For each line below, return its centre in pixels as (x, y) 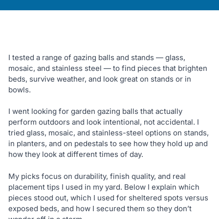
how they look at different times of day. (76, 154)
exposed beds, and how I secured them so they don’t (100, 208)
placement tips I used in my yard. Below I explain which (104, 187)
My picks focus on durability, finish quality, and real (97, 176)
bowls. (19, 89)
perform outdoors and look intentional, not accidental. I (103, 122)
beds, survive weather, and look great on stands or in (99, 79)
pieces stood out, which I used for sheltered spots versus (108, 197)
